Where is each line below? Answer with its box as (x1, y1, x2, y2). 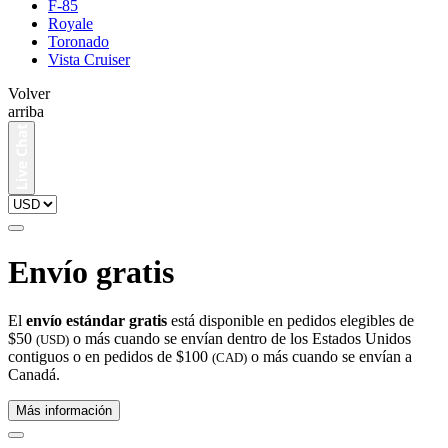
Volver (8, 85, 50, 103)
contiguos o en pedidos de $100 (8, 348, 212, 366)
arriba (8, 103, 44, 121)
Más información (16, 403, 112, 419)
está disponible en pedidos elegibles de (167, 312, 414, 330)
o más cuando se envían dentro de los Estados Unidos (69, 330, 411, 348)
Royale (48, 15, 93, 33)
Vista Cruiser (48, 51, 130, 69)
